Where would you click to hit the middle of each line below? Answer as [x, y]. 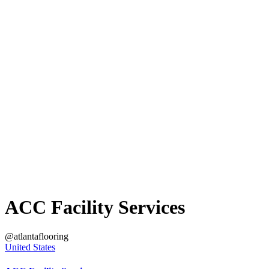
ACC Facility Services [95, 207]
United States [30, 247]
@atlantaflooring [37, 237]
